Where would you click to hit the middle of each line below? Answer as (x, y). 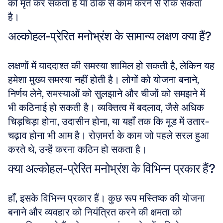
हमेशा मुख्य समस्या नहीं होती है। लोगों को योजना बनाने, (104, 80)
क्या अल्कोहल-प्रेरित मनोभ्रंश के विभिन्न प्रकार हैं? (111, 168)
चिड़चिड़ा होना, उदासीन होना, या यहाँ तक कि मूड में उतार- (109, 121)
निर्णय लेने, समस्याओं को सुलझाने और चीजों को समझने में (107, 94)
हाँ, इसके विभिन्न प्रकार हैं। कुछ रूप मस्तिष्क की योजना (107, 198)
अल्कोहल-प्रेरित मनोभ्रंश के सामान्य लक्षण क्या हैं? (110, 36)
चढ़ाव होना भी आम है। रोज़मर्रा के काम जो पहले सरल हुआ (109, 135)
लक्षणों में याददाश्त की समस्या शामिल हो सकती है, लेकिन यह (111, 66)
